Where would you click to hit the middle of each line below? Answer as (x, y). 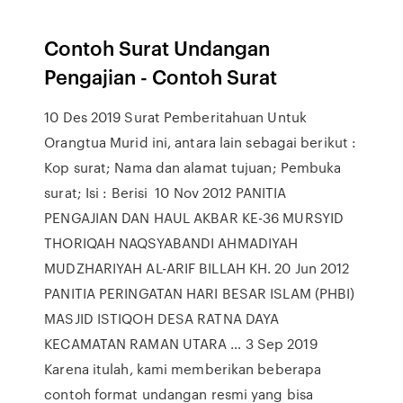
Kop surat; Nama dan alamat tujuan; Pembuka (193, 167)
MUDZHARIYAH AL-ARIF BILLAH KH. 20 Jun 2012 (197, 268)
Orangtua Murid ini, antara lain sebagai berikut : (201, 142)
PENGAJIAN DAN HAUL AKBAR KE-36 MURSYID (194, 218)
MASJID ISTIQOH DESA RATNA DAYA (162, 318)
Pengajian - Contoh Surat (161, 76)
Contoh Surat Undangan (157, 47)
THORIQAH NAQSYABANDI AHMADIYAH (171, 243)
